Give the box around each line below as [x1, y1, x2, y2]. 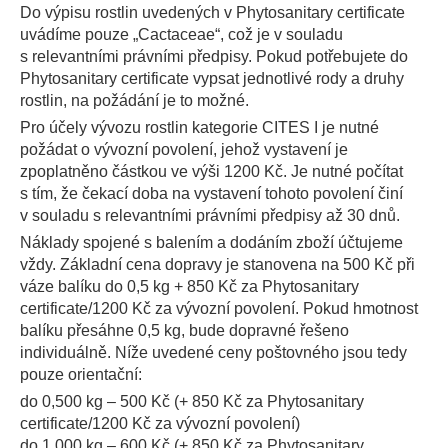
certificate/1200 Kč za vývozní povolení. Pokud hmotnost [20, 300, 418, 317]
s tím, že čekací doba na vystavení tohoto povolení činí [20, 185, 403, 202]
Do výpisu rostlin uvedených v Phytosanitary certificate [20, 4, 405, 21]
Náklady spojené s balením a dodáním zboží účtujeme [20, 234, 403, 251]
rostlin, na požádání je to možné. [20, 92, 249, 109]
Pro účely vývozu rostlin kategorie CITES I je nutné [20, 119, 379, 136]
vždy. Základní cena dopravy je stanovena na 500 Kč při [20, 256, 415, 273]
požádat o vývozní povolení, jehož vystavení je [20, 141, 348, 158]
